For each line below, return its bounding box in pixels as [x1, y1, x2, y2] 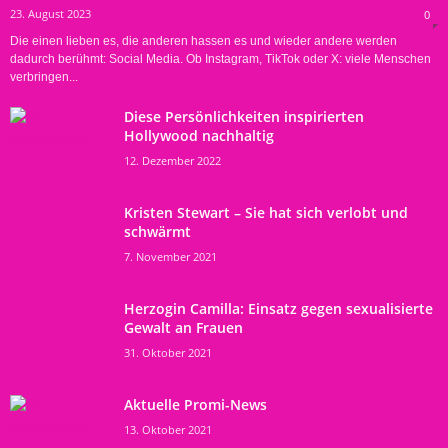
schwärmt [124, 221, 191, 241]
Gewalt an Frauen [124, 317, 243, 337]
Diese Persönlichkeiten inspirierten [124, 106, 364, 126]
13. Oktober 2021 [124, 421, 212, 437]
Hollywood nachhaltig [124, 125, 274, 145]
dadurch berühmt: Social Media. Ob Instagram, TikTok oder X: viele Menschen [10, 51, 431, 66]
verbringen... [10, 69, 78, 84]
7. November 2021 [124, 248, 217, 264]
